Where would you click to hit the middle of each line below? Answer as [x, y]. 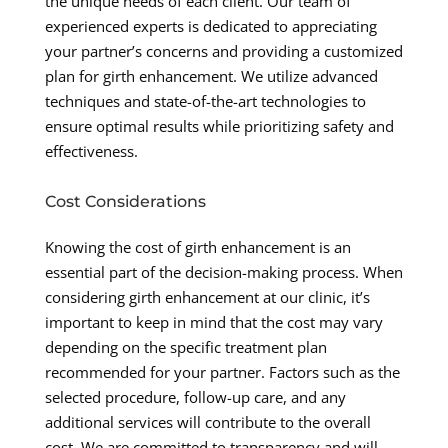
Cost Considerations [125, 202]
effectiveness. [91, 151]
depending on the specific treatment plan [185, 347]
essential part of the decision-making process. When [223, 272]
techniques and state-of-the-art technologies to [205, 101]
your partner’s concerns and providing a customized [223, 51]
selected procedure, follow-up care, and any [195, 397]
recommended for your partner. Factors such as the [222, 372]
